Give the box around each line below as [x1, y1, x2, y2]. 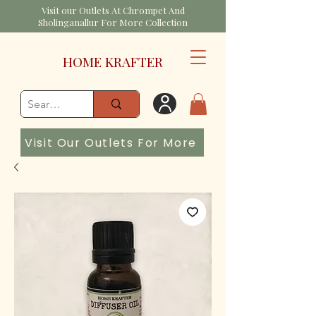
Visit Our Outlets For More [25, 134, 197, 151]
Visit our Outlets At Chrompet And [41, 4, 185, 16]
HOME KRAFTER [63, 52, 163, 71]
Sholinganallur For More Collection [38, 16, 188, 28]
